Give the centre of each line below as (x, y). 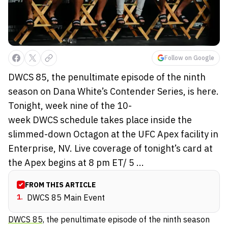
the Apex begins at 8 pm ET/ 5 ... (76, 162)
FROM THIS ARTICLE (60, 184)
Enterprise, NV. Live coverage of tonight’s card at (110, 148)
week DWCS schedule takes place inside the (100, 120)
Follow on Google (189, 58)
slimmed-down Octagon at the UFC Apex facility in (113, 134)
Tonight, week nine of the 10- (70, 105)
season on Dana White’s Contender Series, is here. (113, 91)
